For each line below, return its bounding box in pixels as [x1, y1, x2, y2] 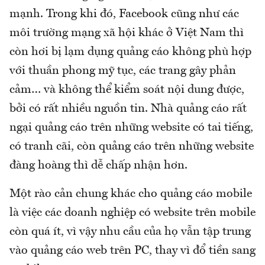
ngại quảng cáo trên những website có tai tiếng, [9, 121, 253, 134]
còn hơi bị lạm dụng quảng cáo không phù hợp [9, 46, 251, 58]
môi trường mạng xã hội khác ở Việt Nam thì [9, 27, 244, 39]
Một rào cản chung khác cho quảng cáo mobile [9, 188, 252, 200]
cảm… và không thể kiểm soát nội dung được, [9, 83, 244, 96]
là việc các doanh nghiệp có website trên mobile [9, 206, 256, 219]
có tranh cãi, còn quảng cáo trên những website [9, 140, 254, 153]
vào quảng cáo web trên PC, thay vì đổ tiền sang [9, 244, 256, 257]
